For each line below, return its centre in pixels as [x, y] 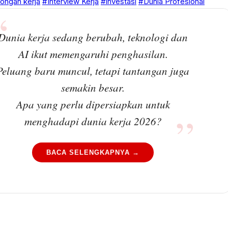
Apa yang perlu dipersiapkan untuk [93, 104]
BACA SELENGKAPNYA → [93, 152]
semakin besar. [93, 88]
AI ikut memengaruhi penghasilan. [93, 54]
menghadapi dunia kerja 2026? [93, 121]
